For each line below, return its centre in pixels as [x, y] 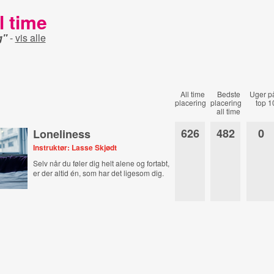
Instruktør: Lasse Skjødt [75, 147]
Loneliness [62, 134]
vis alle [30, 38]
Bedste [229, 94]
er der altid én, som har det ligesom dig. [99, 173]
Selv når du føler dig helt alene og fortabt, [102, 163]
